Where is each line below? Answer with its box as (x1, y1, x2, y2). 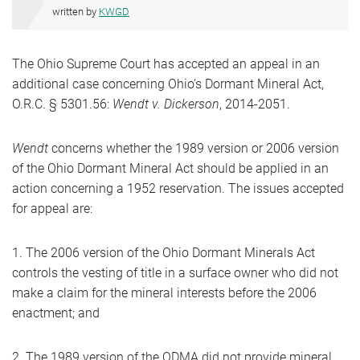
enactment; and (12, 305, 103, 321)
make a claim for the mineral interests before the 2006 (12, 285, 317, 301)
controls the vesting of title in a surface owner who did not (12, 265, 338, 280)
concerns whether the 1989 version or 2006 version (48, 141, 339, 156)
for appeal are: (12, 201, 92, 216)
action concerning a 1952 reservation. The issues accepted (12, 181, 344, 196)
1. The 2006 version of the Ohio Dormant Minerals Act (12, 245, 315, 260)
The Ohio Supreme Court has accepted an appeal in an (12, 56, 320, 72)
